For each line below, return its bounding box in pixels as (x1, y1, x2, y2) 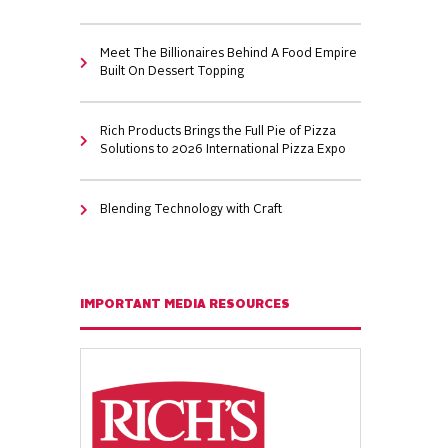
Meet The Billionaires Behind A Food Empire (100, 48, 358, 60)
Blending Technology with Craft (100, 204, 283, 216)
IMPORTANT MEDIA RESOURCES (80, 299, 291, 311)
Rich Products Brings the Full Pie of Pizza (100, 126, 337, 138)
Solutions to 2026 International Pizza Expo (100, 144, 347, 156)
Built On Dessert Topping (100, 66, 245, 78)
